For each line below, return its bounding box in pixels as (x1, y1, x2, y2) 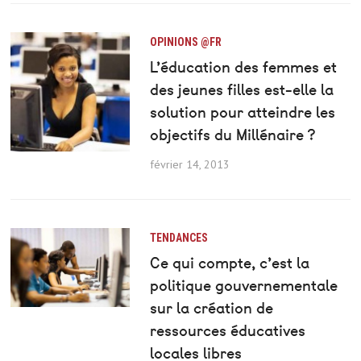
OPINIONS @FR (149, 35, 222, 49)
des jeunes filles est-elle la (149, 79, 334, 102)
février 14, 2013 (149, 157, 230, 172)
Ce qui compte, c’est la (149, 252, 309, 275)
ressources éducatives (149, 320, 305, 342)
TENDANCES (149, 231, 208, 245)
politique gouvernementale (149, 275, 338, 297)
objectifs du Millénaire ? (149, 124, 316, 147)
